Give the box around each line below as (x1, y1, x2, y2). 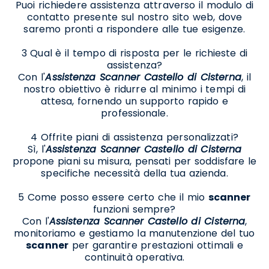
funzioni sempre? (93, 202, 176, 216)
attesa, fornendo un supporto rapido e (40, 94, 229, 108)
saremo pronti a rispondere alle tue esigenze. (23, 22, 246, 36)
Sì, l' (27, 142, 46, 156)
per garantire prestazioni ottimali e (68, 238, 243, 252)
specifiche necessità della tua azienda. (41, 166, 228, 180)
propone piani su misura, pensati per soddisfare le (12, 154, 257, 168)
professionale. (101, 106, 168, 120)
